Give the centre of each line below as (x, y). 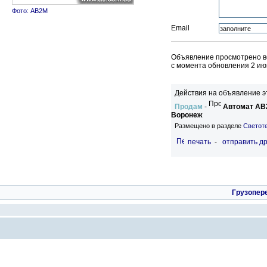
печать (199, 142)
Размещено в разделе (209, 125)
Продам (189, 106)
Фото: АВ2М (30, 11)
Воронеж (187, 115)
